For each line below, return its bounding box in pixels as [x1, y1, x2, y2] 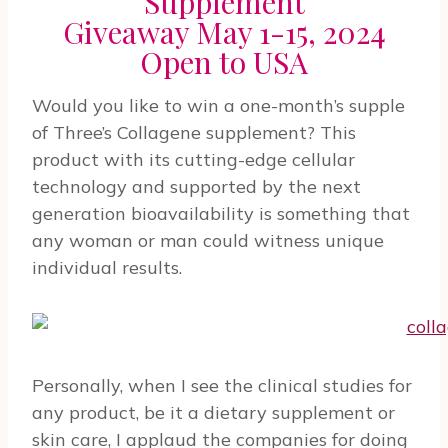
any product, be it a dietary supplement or [32, 400, 395, 424]
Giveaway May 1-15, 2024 [62, 11, 386, 52]
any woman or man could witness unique [32, 228, 384, 252]
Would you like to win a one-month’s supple [32, 93, 405, 117]
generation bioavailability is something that [32, 201, 410, 225]
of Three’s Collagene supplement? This [32, 120, 356, 144]
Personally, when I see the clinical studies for [32, 373, 412, 397]
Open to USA [140, 41, 308, 82]
